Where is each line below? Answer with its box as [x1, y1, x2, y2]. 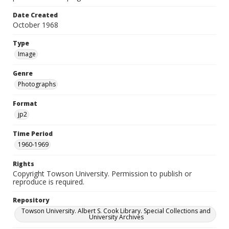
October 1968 [13, 20, 58, 30]
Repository [13, 196, 49, 204]
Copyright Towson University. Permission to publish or [13, 169, 192, 178]
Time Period [13, 129, 53, 138]
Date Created [13, 11, 58, 19]
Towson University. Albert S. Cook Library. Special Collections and [21, 207, 211, 215]
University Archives [88, 213, 144, 221]
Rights [13, 159, 34, 168]
